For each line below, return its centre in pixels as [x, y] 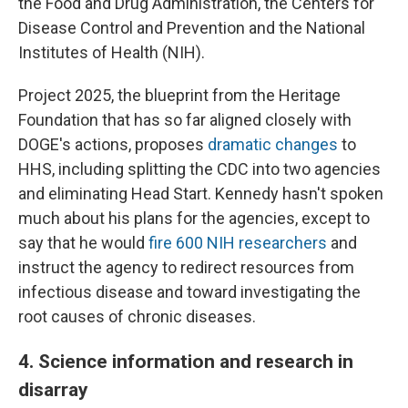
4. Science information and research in [186, 362]
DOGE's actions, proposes [113, 145]
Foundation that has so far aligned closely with [185, 120]
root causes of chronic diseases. [137, 317]
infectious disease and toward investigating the [189, 292]
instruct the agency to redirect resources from [186, 268]
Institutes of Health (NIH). [112, 53]
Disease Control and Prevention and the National [192, 28]
